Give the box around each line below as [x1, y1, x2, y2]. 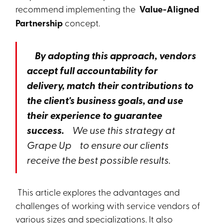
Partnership [15, 16, 65, 29]
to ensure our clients [76, 138, 169, 151]
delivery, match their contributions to [27, 78, 194, 92]
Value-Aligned [137, 2, 200, 15]
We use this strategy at [68, 123, 180, 136]
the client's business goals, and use [27, 93, 184, 107]
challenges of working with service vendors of [15, 199, 201, 211]
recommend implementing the [15, 2, 138, 14]
